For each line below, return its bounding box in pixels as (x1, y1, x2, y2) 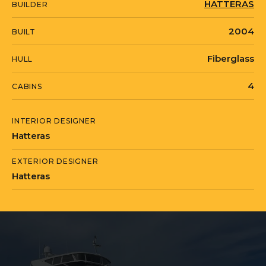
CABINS (12, 82, 42, 91)
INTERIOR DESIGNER (12, 116, 96, 126)
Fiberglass (207, 53, 254, 65)
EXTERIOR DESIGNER (12, 157, 99, 166)
